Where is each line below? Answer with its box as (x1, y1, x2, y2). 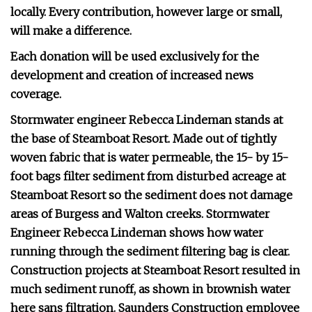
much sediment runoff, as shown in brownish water (10, 282, 290, 296)
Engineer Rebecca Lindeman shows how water (10, 226, 263, 240)
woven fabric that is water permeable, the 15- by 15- (10, 150, 288, 164)
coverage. (10, 87, 61, 101)
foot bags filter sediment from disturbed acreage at (10, 169, 286, 183)
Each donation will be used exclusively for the (10, 49, 259, 63)
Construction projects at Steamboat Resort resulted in (10, 263, 300, 277)
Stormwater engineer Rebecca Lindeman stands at (10, 113, 283, 127)
